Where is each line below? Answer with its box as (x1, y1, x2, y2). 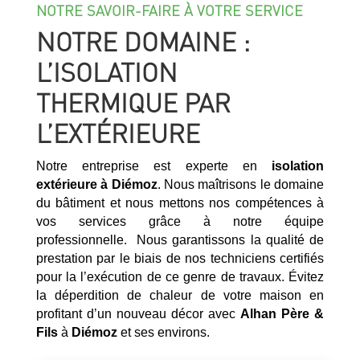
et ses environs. (120, 325, 210, 339)
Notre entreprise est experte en (35, 158, 272, 173)
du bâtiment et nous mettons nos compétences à (35, 195, 325, 210)
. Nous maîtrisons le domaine (157, 177, 325, 191)
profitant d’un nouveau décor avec (35, 306, 241, 321)
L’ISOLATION (35, 55, 178, 88)
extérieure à (35, 177, 108, 191)
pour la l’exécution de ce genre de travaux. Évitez (35, 269, 325, 284)
